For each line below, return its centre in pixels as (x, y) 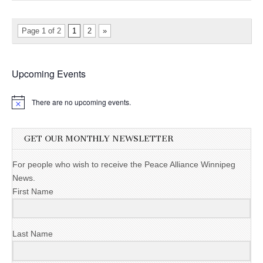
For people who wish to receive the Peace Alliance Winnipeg (124, 164)
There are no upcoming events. (81, 102)
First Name (33, 191)
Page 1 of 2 (41, 31)
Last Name (33, 234)
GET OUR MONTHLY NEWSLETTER (99, 139)
